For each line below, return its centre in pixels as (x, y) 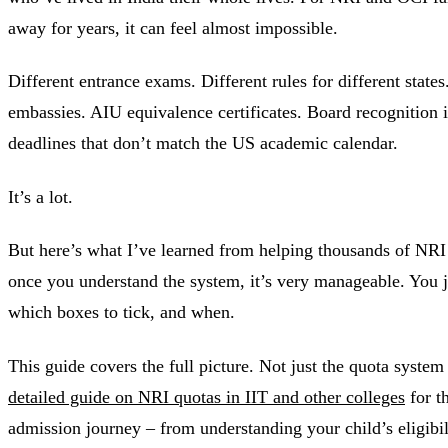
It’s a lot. (40, 196)
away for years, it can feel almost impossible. (173, 27)
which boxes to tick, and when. (121, 312)
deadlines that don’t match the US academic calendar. (203, 143)
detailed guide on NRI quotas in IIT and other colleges (206, 396)
